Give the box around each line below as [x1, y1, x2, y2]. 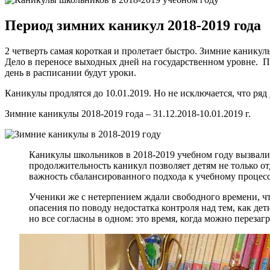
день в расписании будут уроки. [5, 67, 136, 78]
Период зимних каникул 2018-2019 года [5, 17, 261, 34]
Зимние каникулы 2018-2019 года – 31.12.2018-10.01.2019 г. [5, 108, 251, 119]
